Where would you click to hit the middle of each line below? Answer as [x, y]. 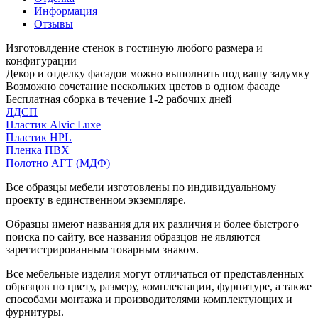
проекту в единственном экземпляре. [96, 199]
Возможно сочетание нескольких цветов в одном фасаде [143, 86]
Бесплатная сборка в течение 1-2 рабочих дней [119, 99]
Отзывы [54, 23]
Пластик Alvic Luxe [53, 124]
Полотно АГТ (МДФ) [58, 163]
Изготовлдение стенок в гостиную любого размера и [134, 48]
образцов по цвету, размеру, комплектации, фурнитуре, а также [159, 286]
